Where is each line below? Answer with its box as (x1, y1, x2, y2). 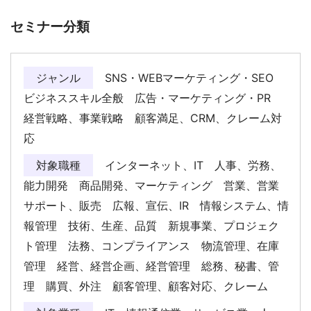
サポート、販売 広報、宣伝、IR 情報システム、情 (24, 199, 289, 213)
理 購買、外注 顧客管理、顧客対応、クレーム (24, 279, 279, 294)
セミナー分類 (10, 18, 90, 35)
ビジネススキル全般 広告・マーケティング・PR (24, 91, 282, 106)
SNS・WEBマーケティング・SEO (101, 71, 285, 85)
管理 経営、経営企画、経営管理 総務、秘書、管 (24, 259, 279, 274)
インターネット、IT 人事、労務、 (101, 158, 281, 173)
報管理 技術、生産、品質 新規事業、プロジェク (24, 219, 279, 233)
